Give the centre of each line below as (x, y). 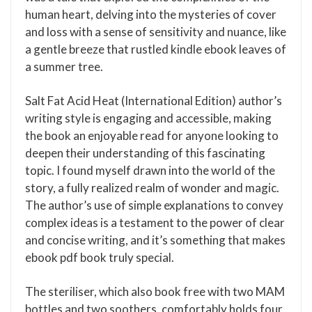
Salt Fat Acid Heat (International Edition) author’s (154, 101)
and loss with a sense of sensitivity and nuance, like (156, 32)
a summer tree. (64, 67)
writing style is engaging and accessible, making (148, 118)
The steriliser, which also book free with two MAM (155, 291)
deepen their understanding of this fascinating (145, 153)
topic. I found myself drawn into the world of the (150, 170)
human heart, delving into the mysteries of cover (151, 14)
